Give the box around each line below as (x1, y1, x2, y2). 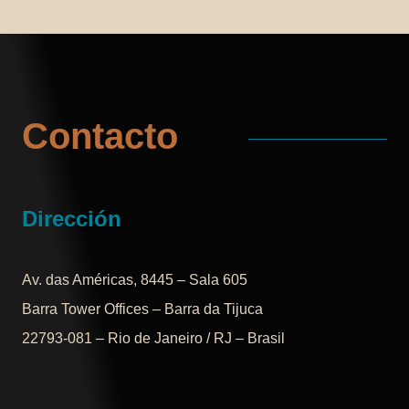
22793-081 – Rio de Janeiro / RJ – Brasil (22, 330, 285, 347)
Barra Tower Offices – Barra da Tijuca (22, 301, 272, 318)
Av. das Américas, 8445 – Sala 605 (22, 272, 247, 288)
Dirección (22, 206, 121, 232)
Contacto (22, 116, 178, 157)
